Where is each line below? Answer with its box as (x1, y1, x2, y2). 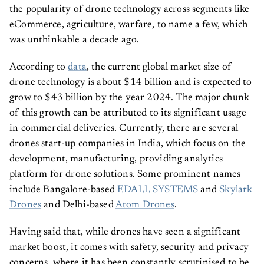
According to (9, 62, 68, 73)
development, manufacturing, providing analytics (9, 154, 223, 165)
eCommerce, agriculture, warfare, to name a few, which (9, 20, 248, 31)
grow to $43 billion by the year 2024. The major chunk (9, 93, 250, 104)
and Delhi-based (41, 200, 115, 211)
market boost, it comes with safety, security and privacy (9, 243, 249, 253)
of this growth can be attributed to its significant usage (9, 108, 246, 119)
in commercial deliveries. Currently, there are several (9, 124, 239, 134)
